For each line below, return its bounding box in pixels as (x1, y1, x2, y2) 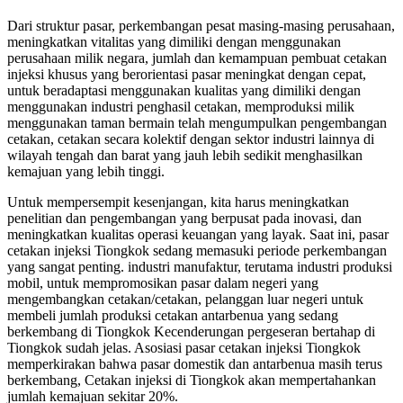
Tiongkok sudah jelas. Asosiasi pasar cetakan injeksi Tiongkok (7, 340, 361, 356)
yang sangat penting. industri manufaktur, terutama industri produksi (7, 259, 392, 275)
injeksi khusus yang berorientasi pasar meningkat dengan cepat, (7, 67, 366, 83)
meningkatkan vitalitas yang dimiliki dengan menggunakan (7, 34, 341, 50)
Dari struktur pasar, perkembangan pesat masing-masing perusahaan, (7, 18, 395, 34)
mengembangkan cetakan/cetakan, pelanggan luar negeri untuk (7, 291, 363, 308)
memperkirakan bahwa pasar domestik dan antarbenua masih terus (7, 356, 382, 372)
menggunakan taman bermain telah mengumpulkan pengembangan (7, 115, 387, 131)
